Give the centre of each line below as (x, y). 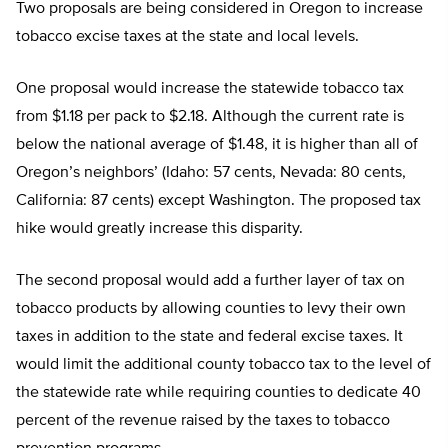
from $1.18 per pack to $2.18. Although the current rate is (210, 117)
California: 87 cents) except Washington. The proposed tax (218, 201)
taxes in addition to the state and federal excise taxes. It (209, 337)
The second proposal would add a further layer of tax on (210, 281)
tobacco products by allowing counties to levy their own (211, 309)
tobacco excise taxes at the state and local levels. (187, 37)
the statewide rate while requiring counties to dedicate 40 (218, 393)
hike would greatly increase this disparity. (159, 229)
